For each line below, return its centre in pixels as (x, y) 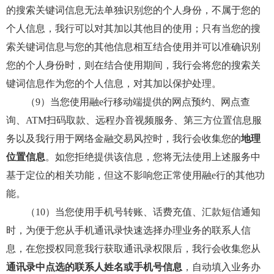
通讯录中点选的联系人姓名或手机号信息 (94, 267)
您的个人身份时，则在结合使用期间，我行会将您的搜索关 (133, 65)
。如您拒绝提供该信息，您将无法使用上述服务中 (153, 157)
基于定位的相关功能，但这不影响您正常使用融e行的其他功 (135, 175)
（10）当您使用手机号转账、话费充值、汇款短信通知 (133, 212)
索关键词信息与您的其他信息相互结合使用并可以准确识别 (133, 47)
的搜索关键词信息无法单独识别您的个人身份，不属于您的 (133, 10)
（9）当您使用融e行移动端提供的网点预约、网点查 (128, 102)
